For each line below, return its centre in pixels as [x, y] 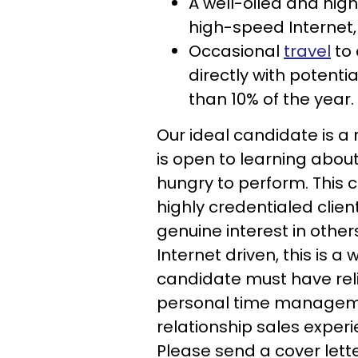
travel [307, 51]
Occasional [236, 51]
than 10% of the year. [271, 99]
